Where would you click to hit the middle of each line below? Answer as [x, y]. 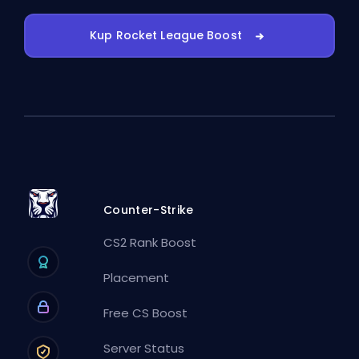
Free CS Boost [146, 313]
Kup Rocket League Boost [166, 36]
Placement [137, 277]
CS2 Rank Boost [150, 242]
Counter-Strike [149, 210]
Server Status [144, 348]
